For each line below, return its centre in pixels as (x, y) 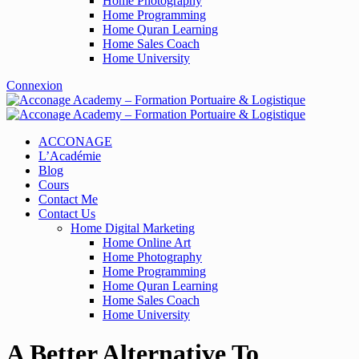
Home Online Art (147, 242)
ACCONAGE (75, 141)
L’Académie (70, 156)
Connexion (34, 85)
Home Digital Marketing (133, 228)
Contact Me (68, 199)
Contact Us (67, 214)
